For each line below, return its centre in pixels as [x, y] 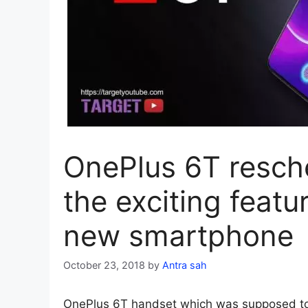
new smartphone [178, 235]
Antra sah [185, 265]
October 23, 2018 [104, 265]
